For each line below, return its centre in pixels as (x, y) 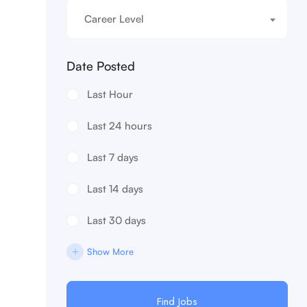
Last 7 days (113, 157)
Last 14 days (115, 188)
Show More (110, 251)
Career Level (114, 19)
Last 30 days (116, 220)
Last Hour (110, 94)
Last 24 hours (120, 125)
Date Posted (101, 65)
